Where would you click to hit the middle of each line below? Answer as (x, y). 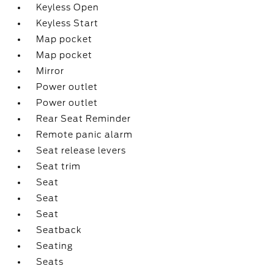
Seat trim (59, 166)
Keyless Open (68, 7)
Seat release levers (81, 150)
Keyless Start (68, 23)
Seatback (59, 230)
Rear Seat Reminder (84, 119)
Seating (55, 246)
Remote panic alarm (85, 135)
